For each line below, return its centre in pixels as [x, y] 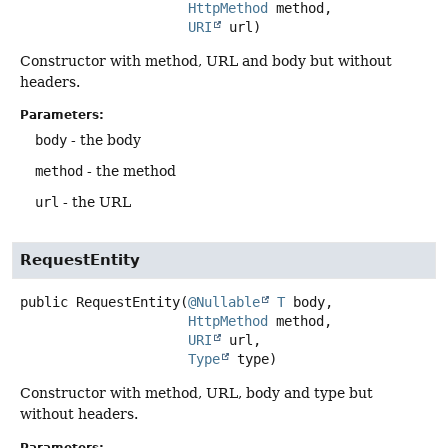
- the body [104, 140]
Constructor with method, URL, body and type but [196, 393]
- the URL [95, 202]
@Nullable [224, 302]
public [44, 302]
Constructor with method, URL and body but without [206, 60]
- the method [129, 171]
